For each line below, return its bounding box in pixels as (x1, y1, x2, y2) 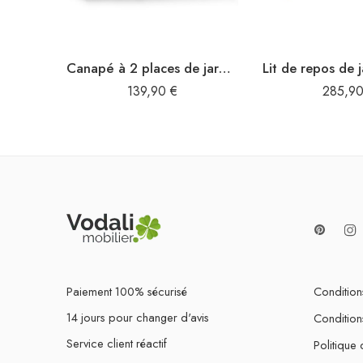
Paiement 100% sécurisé (66, 282, 187, 300)
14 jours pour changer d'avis (66, 308, 209, 326)
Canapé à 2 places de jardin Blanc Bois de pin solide (219, 58, 231, 78)
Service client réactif (66, 334, 167, 352)
